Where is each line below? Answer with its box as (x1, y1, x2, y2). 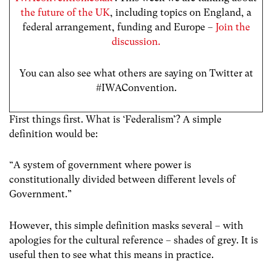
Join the (215, 21, 250, 33)
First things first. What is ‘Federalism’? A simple (9, 114, 222, 126)
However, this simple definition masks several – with (9, 219, 243, 231)
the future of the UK (21, 7, 110, 19)
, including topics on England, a (110, 7, 251, 19)
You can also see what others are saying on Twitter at (19, 67, 253, 79)
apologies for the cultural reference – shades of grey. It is (9, 234, 258, 246)
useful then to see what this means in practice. (9, 248, 214, 260)
